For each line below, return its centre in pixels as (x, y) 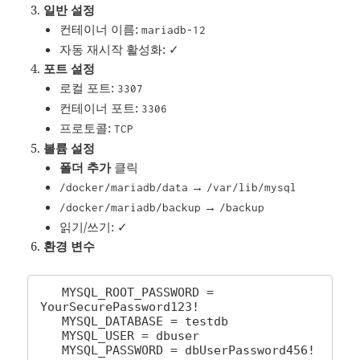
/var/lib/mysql (252, 188)
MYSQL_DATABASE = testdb (51, 322)
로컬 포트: (89, 88)
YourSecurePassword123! (120, 307)
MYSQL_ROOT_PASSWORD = (51, 293)
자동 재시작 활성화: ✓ (120, 49)
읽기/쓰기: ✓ (94, 227)
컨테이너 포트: (101, 108)
